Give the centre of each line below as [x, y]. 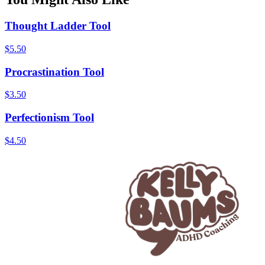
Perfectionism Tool [49, 118]
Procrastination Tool [54, 72]
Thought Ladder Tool [58, 26]
